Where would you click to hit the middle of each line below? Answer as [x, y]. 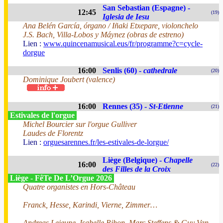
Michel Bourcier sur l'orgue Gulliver [80, 124]
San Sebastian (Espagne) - [146, 8]
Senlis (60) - [123, 70]
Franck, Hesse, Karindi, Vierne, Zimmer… [90, 205]
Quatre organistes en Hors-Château [79, 187]
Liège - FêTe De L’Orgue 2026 [61, 178]
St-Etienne [166, 106]
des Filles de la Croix [137, 169]
